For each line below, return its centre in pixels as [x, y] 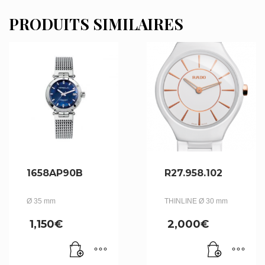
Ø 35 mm [41, 201]
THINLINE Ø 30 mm [196, 201]
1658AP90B [55, 173]
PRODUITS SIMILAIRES [96, 24]
